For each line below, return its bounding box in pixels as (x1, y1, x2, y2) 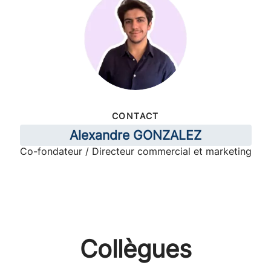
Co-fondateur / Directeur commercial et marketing (19, 145, 252, 157)
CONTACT (112, 111, 159, 121)
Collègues (79, 234, 192, 264)
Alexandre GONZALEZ (70, 128, 201, 143)
